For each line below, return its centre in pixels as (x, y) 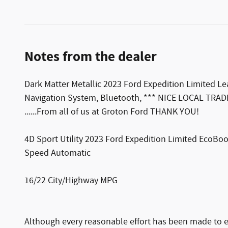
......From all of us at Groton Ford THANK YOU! (112, 112)
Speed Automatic (58, 153)
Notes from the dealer (91, 57)
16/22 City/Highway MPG (71, 180)
